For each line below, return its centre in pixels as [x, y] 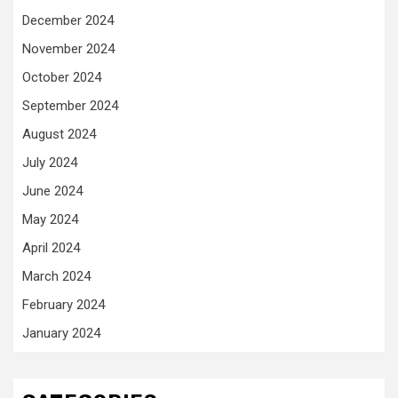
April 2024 [51, 248]
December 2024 [68, 20]
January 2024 [61, 333]
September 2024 [70, 106]
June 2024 [52, 191]
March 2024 [56, 276]
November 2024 [68, 49]
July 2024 [50, 163]
